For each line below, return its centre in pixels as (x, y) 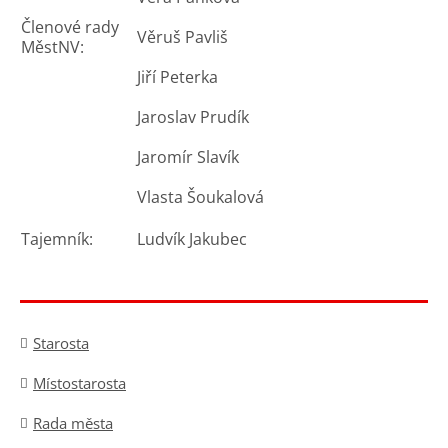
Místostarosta (79, 383)
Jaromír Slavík (188, 157)
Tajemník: (57, 239)
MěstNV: (52, 47)
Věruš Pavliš (182, 37)
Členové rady (70, 27)
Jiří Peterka (177, 77)
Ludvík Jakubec (192, 239)
